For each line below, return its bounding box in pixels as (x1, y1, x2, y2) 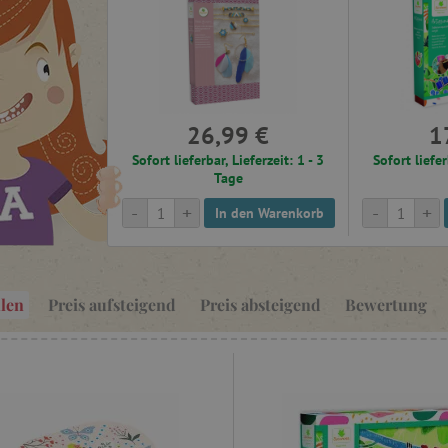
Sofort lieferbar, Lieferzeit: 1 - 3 (132, 151, 324, 169)
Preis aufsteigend (48, 294, 176, 315)
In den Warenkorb (214, 204, 324, 222)
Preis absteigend (200, 294, 321, 315)
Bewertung (345, 294, 427, 315)
